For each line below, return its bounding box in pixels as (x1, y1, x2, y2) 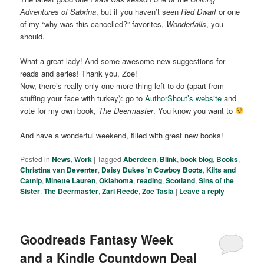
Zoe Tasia (142, 186, 174, 197)
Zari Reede (102, 186, 139, 197)
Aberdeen (123, 154, 157, 165)
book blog (180, 154, 213, 165)
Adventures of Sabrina (20, 5, 97, 17)
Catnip (20, 175, 42, 186)
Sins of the (199, 175, 235, 186)
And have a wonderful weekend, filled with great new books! (20, 130, 224, 141)
